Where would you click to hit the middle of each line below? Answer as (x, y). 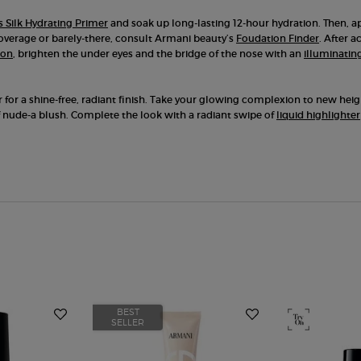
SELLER (128, 322)
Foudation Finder (278, 38)
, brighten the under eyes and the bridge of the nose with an (158, 54)
